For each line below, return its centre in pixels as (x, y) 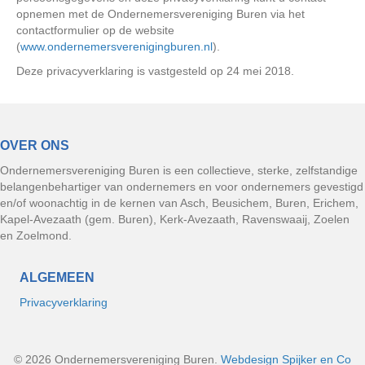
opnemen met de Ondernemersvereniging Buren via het (161, 14)
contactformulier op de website (95, 31)
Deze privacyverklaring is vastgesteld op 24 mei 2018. (155, 71)
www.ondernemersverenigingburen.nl (117, 47)
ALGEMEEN (57, 277)
